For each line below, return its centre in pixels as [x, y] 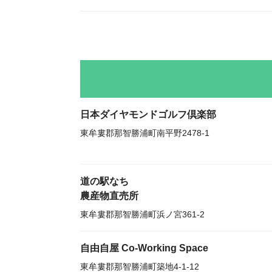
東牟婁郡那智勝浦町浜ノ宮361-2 [142, 214]
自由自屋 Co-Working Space [144, 248]
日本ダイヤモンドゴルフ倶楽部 [148, 114]
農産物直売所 [109, 196]
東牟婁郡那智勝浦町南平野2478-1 [145, 133]
